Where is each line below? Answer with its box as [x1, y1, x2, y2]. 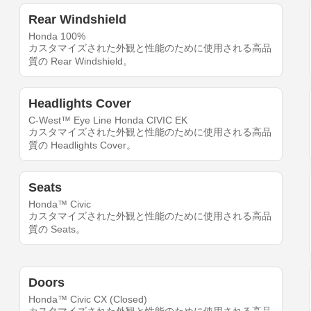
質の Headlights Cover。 [28, 140, 137, 151]
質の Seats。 [28, 224, 86, 235]
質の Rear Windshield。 [28, 56, 133, 67]
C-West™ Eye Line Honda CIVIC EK [28, 115, 188, 126]
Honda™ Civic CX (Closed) [28, 294, 148, 305]
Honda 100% [28, 31, 86, 42]
